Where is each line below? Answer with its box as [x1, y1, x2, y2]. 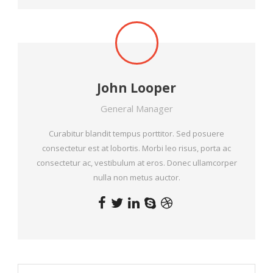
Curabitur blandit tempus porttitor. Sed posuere [49, 127, 224, 139]
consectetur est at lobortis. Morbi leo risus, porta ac [42, 142, 231, 154]
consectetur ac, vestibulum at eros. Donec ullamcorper [36, 157, 237, 168]
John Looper [97, 79, 176, 96]
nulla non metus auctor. [93, 171, 180, 183]
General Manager [100, 102, 173, 115]
